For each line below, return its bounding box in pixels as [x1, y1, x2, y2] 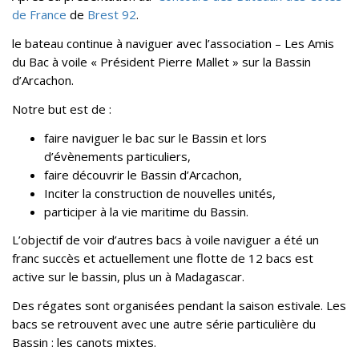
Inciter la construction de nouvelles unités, [44, 184, 276, 201]
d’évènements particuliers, [44, 147, 191, 164]
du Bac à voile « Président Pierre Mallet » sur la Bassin [12, 54, 311, 70]
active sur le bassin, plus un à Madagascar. [12, 268, 244, 285]
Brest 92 [87, 6, 136, 23]
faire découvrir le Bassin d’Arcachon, [44, 166, 242, 183]
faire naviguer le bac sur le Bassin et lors [44, 129, 267, 146]
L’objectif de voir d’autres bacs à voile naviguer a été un [12, 232, 319, 248]
